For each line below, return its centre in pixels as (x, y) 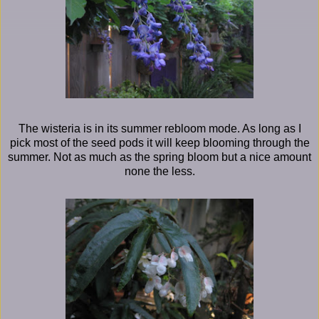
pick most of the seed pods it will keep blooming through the (159, 142)
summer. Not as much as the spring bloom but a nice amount (159, 157)
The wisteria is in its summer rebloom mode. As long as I (159, 128)
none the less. (159, 171)
